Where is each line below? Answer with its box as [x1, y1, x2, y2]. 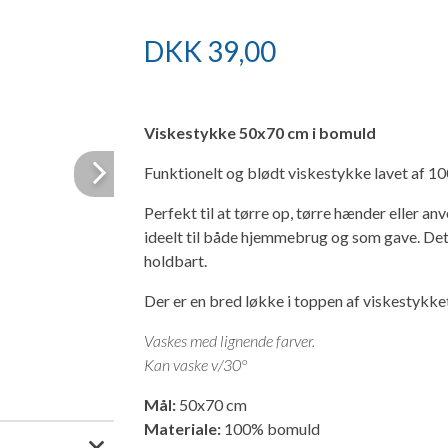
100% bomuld [221, 419, 320, 438]
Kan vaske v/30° [144, 355, 247, 374]
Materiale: [144, 419, 221, 438]
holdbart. [144, 251, 207, 270]
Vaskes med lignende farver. [144, 331, 315, 350]
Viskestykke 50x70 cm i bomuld [144, 123, 376, 142]
